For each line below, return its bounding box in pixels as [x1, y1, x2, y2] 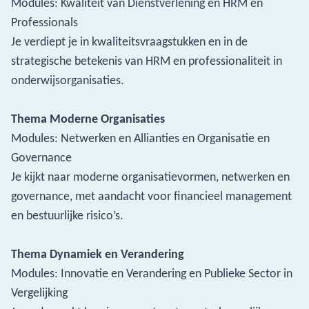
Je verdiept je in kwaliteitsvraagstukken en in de [11, 34, 248, 49]
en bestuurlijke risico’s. [11, 208, 123, 223]
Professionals [11, 14, 78, 30]
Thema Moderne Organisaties [11, 111, 165, 126]
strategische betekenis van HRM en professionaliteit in [11, 53, 282, 68]
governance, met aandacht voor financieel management [11, 188, 292, 203]
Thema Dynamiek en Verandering [11, 246, 184, 261]
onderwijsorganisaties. [11, 72, 124, 88]
